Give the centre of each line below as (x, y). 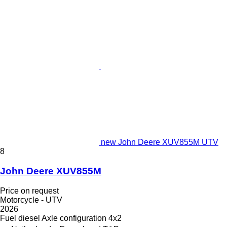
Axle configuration (74, 218)
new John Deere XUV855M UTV (160, 142)
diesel (29, 218)
